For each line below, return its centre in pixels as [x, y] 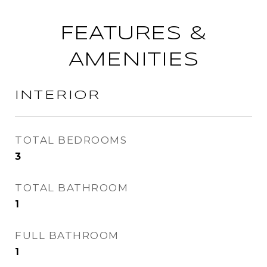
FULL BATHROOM [67, 235]
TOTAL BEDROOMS [71, 140]
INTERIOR [58, 95]
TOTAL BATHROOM [72, 188]
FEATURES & [133, 34]
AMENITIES [133, 60]
